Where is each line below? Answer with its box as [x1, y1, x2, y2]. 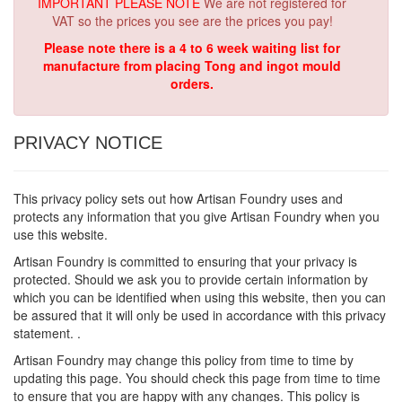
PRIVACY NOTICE [13, 133, 162, 153]
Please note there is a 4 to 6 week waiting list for [44, 39, 340, 57]
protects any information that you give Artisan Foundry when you [13, 207, 380, 225]
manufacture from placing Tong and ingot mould [43, 57, 341, 74]
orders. [170, 74, 214, 92]
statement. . [13, 324, 81, 342]
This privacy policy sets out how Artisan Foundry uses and [13, 189, 343, 207]
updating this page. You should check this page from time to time [13, 369, 380, 387]
